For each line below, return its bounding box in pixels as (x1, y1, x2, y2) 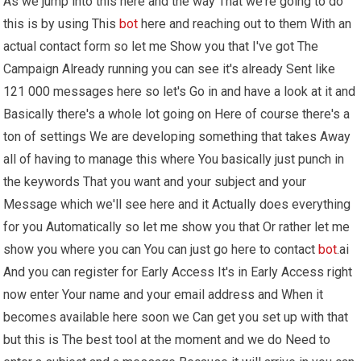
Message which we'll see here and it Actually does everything (3, 196, 351, 212)
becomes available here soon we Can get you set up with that (3, 309, 349, 325)
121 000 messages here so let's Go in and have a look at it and (3, 83, 356, 99)
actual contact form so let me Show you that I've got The (3, 38, 319, 54)
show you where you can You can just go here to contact (3, 241, 319, 257)
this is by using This (3, 15, 120, 31)
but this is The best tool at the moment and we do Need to (3, 331, 331, 347)
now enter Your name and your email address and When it (3, 286, 324, 302)
